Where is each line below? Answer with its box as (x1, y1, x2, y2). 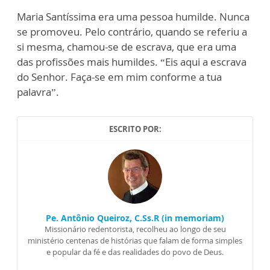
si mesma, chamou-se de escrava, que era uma (17, 39, 236, 54)
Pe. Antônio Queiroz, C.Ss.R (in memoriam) (46, 212, 224, 224)
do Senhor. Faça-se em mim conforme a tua (17, 69, 222, 84)
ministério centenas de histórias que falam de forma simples (28, 234, 242, 246)
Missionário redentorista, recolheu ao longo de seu (44, 223, 226, 234)
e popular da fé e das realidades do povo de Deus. (46, 246, 224, 257)
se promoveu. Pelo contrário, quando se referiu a (17, 24, 247, 39)
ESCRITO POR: (108, 123, 162, 134)
